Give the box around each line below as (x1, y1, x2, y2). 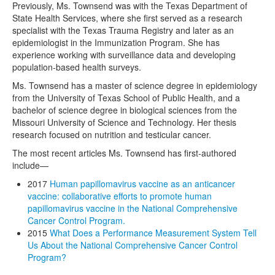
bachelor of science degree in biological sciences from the (12, 104, 237, 117)
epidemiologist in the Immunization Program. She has (12, 36, 220, 49)
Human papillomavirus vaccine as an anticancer (50, 177, 235, 190)
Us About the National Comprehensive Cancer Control (28, 239, 238, 252)
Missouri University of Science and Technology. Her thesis (12, 116, 236, 129)
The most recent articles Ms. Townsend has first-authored (12, 147, 236, 160)
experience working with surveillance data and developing (12, 48, 236, 61)
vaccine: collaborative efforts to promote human (28, 190, 212, 203)
